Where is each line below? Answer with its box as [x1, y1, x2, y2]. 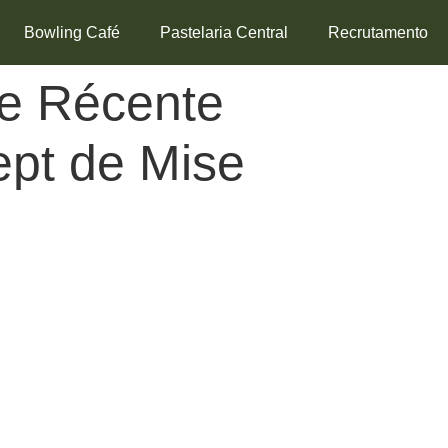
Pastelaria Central [159, 23, 288, 41]
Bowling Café [23, 23, 120, 41]
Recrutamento [327, 23, 428, 41]
